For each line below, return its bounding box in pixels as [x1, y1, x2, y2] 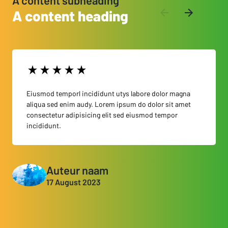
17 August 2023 [46, 177, 101, 187]
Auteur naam [46, 163, 108, 177]
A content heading [12, 7, 128, 24]
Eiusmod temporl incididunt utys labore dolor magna [26, 89, 190, 98]
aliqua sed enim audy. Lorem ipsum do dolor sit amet [26, 99, 191, 108]
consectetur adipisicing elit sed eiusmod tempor [26, 110, 178, 119]
